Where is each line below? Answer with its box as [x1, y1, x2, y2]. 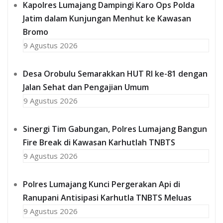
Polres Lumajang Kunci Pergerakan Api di [23, 178, 180, 190]
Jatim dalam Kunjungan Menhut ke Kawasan [23, 12, 191, 24]
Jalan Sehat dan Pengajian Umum [23, 81, 149, 93]
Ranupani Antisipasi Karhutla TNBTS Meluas [23, 192, 192, 203]
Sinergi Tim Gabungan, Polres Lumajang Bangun [23, 123, 207, 134]
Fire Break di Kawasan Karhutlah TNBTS [23, 136, 175, 148]
